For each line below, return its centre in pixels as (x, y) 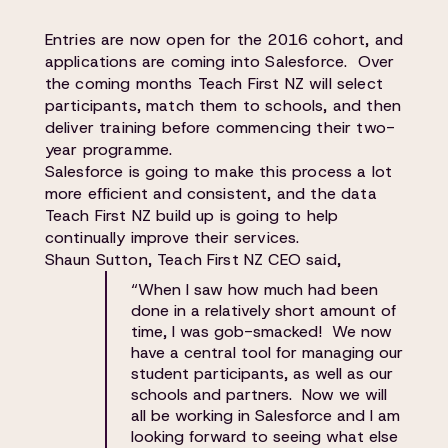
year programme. (108, 149)
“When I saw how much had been (254, 289)
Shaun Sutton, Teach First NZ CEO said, (192, 259)
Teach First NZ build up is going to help (191, 215)
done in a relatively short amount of (263, 310)
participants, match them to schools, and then (222, 105)
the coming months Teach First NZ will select (213, 83)
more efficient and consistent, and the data (210, 193)
